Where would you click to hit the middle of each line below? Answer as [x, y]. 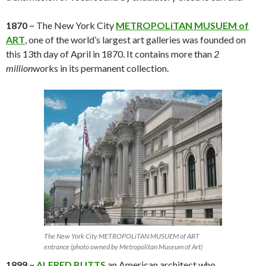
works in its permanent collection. [101, 68]
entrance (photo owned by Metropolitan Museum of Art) [123, 247]
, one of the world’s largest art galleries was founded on [135, 40]
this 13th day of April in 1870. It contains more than [110, 54]
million [19, 68]
